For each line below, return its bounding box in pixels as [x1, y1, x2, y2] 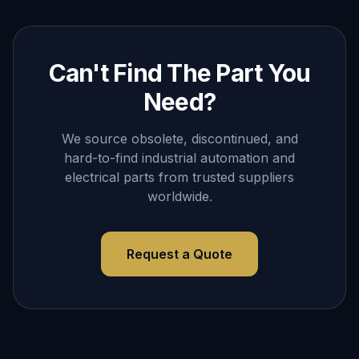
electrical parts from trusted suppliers [65, 169, 294, 185]
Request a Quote [127, 246, 232, 262]
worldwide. [147, 188, 212, 204]
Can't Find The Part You [48, 58, 311, 87]
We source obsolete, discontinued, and [61, 131, 298, 147]
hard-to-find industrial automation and [64, 150, 295, 166]
